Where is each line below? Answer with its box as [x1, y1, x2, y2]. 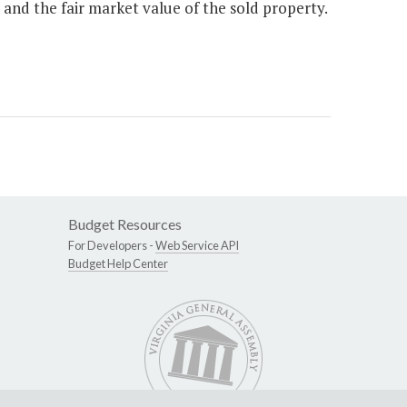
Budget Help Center [68, 256, 168, 272]
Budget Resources [68, 215, 182, 233]
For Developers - [68, 238, 155, 253]
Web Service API [155, 238, 239, 253]
